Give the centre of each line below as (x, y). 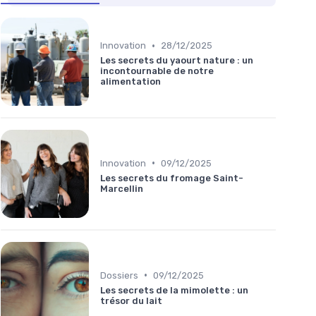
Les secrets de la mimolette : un (174, 290)
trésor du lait (131, 300)
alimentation (130, 82)
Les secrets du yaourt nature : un (177, 61)
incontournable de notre (157, 71)
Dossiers (119, 275)
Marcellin (122, 188)
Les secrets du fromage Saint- (172, 178)
